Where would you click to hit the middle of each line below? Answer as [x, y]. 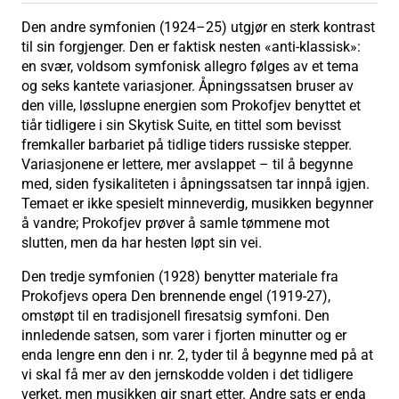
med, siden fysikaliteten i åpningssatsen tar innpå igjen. [195, 184]
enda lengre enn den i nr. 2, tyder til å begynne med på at [197, 355]
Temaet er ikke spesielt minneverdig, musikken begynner [197, 204]
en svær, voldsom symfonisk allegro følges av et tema [190, 67]
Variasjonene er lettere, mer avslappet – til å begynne [187, 165]
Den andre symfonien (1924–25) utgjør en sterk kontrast [198, 28]
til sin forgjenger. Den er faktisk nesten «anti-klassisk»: [191, 47]
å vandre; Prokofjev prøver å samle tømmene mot [175, 224]
